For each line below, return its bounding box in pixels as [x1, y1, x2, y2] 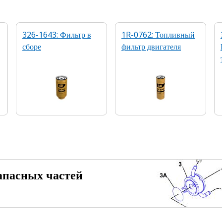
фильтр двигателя [121, 41, 181, 52]
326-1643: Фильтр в [22, 29, 91, 40]
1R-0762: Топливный [121, 29, 195, 40]
